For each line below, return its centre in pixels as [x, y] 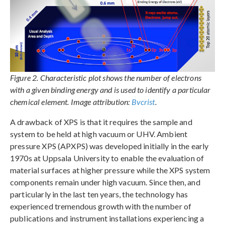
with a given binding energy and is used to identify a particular [110, 89]
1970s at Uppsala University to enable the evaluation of [107, 158]
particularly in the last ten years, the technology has [99, 194]
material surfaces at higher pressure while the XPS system [110, 170]
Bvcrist [143, 101]
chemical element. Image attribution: [71, 101]
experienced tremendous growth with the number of [101, 206]
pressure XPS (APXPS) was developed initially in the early [109, 146]
